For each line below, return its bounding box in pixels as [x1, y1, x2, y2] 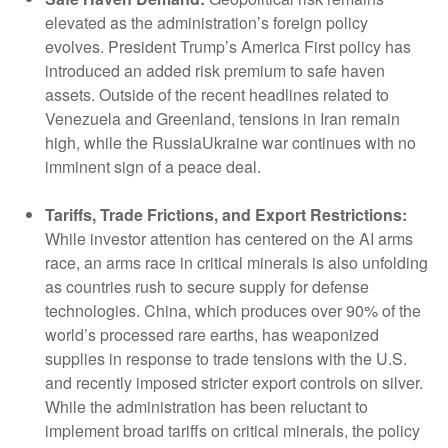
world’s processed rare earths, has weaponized [45, 323, 379, 347]
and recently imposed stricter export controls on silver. [45, 371, 423, 395]
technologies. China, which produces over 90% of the [45, 299, 421, 323]
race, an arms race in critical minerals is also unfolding [45, 251, 428, 275]
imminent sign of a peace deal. [45, 155, 261, 179]
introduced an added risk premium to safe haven [45, 59, 385, 83]
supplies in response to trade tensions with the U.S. [45, 347, 407, 371]
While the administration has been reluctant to [45, 395, 368, 419]
